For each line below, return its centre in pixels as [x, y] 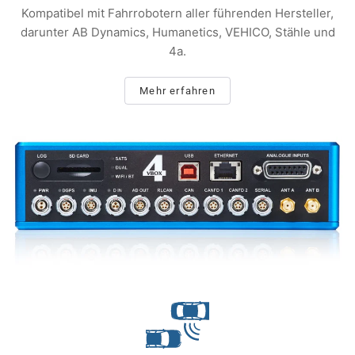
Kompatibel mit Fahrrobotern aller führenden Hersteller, [177, 13]
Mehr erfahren [177, 91]
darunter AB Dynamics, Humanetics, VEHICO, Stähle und [177, 32]
